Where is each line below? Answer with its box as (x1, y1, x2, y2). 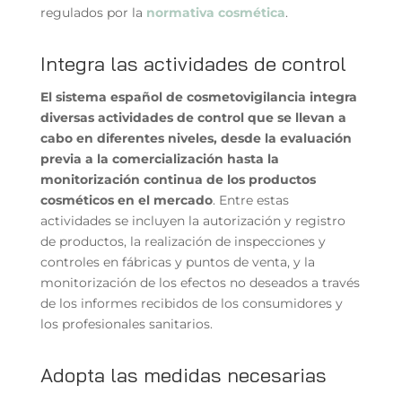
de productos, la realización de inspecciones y (39, 232, 326, 249)
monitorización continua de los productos (39, 170, 316, 188)
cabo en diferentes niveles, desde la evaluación (39, 129, 352, 146)
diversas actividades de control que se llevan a (39, 109, 346, 126)
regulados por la (39, 4, 146, 21)
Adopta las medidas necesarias (39, 362, 327, 388)
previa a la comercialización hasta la (39, 150, 279, 167)
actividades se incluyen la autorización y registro (39, 212, 345, 229)
